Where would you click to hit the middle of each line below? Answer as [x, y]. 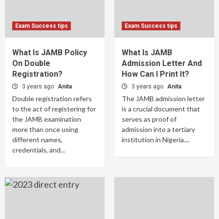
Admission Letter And [162, 63]
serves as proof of [149, 119]
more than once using [45, 129]
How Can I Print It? [155, 74]
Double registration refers [52, 99]
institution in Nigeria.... [156, 140]
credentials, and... [39, 150]
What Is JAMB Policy [50, 53]
